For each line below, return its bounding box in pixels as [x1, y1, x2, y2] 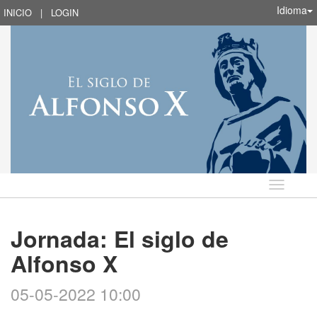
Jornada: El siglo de [11, 221, 229, 255]
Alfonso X [11, 246, 117, 279]
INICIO [4, 6, 32, 19]
